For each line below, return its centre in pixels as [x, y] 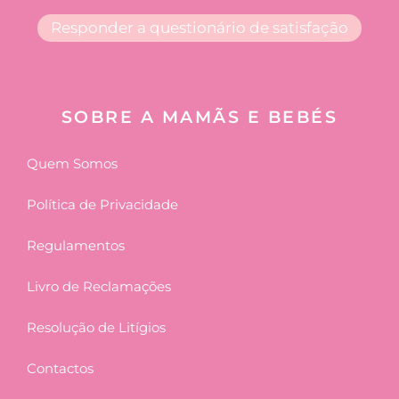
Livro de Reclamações [99, 287]
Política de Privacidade [102, 205]
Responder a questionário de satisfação [199, 28]
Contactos [60, 369]
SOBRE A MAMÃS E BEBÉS [199, 118]
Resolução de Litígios [96, 328]
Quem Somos [72, 164]
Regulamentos [76, 246]
